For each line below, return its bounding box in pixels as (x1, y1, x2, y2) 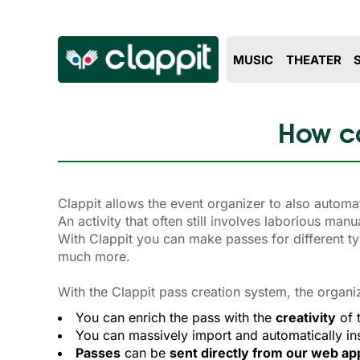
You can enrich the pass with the (76, 309, 276, 325)
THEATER (285, 52, 342, 67)
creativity (276, 309, 336, 325)
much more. (58, 247, 130, 264)
